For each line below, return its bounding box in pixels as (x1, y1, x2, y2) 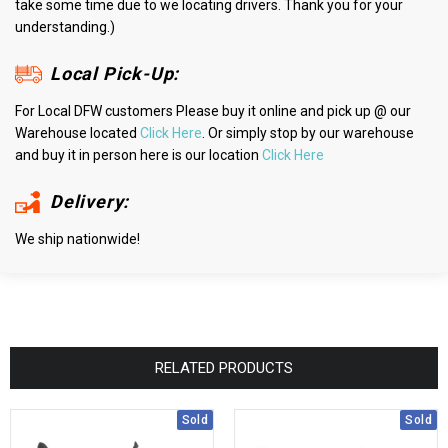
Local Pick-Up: (50, 63, 180, 85)
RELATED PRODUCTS (155, 359, 293, 378)
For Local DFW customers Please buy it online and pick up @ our (15, 103, 411, 120)
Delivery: (50, 191, 130, 213)
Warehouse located (15, 125, 140, 142)
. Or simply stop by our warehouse (202, 125, 414, 142)
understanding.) (15, 19, 115, 36)
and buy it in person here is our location (15, 147, 262, 164)
